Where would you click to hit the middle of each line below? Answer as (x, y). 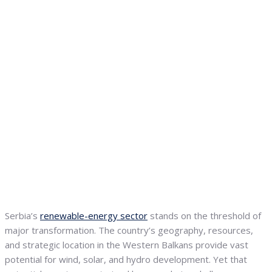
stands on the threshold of (204, 216)
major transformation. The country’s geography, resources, (129, 230)
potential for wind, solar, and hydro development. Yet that (126, 260)
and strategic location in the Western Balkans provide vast (127, 245)
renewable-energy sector (94, 216)
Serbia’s (22, 216)
